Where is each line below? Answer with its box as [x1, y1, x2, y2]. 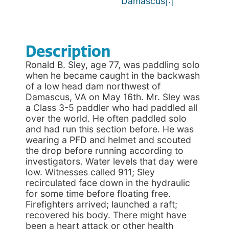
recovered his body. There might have [26, 210, 187, 220]
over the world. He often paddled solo [26, 113, 187, 124]
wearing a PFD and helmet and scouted [26, 134, 191, 145]
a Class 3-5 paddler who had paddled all [26, 102, 197, 113]
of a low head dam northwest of [26, 81, 161, 91]
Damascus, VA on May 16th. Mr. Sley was [26, 91, 200, 102]
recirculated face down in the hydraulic [26, 177, 190, 188]
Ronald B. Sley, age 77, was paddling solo [26, 59, 200, 70]
